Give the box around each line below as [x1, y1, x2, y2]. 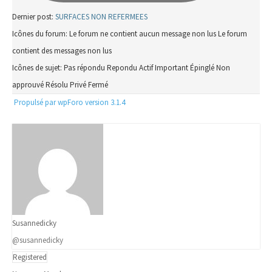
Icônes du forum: [12, 29, 67, 39]
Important [155, 63, 188, 73]
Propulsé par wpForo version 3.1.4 [12, 97, 125, 107]
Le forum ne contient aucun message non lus [69, 29, 216, 39]
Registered [13, 251, 47, 262]
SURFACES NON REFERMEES [55, 12, 148, 22]
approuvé [12, 80, 44, 90]
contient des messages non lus [12, 46, 112, 56]
